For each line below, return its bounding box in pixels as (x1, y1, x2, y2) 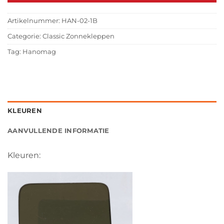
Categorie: (7, 32, 42, 40)
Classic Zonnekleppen (42, 32, 114, 40)
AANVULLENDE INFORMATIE (7, 126, 109, 134)
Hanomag (22, 48, 56, 55)
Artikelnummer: (7, 17, 61, 24)
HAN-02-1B (61, 17, 97, 24)
